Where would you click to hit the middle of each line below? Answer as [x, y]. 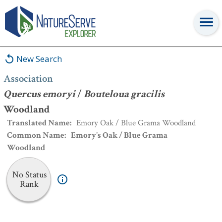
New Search [39, 59]
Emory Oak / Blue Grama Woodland [136, 123]
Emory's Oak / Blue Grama [119, 135]
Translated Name [38, 123]
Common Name [36, 135]
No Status [29, 175]
